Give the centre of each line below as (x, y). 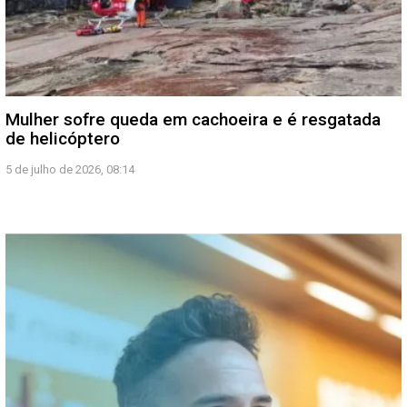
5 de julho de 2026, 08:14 (70, 169)
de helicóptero (63, 138)
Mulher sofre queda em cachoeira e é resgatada (193, 119)
